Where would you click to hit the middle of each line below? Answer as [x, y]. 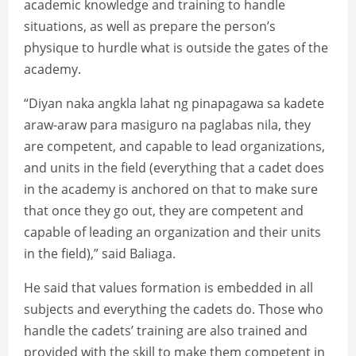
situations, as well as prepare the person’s [150, 27]
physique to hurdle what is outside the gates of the [176, 48]
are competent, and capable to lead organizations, [174, 147]
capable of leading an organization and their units [172, 232]
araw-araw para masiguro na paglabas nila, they [167, 125]
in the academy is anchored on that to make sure [171, 190]
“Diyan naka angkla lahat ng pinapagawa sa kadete [174, 104]
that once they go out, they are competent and [164, 211]
